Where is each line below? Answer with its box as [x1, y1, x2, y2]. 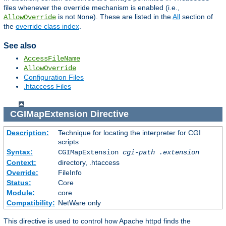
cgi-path [122, 148, 155, 156]
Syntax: [6, 147, 33, 156]
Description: [6, 128, 49, 137]
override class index [16, 22, 79, 31]
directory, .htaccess [58, 158, 120, 166]
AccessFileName [24, 54, 80, 63]
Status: [6, 178, 31, 187]
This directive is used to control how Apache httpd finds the [4, 216, 191, 225]
